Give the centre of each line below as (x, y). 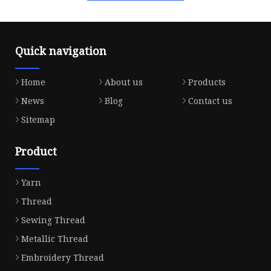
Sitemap (38, 120)
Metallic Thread (55, 239)
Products (207, 82)
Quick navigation (61, 51)
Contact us (210, 101)
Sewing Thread (53, 220)
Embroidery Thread (63, 258)
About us (123, 82)
